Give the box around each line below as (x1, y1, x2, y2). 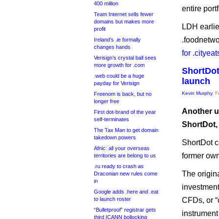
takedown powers (94, 134, 136, 140)
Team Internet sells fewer (94, 11, 153, 17)
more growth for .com (94, 62, 145, 68)
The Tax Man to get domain (94, 127, 158, 133)
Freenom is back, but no (94, 91, 152, 97)
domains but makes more (94, 19, 154, 24)
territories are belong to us (94, 153, 156, 158)
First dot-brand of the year (94, 109, 156, 115)
